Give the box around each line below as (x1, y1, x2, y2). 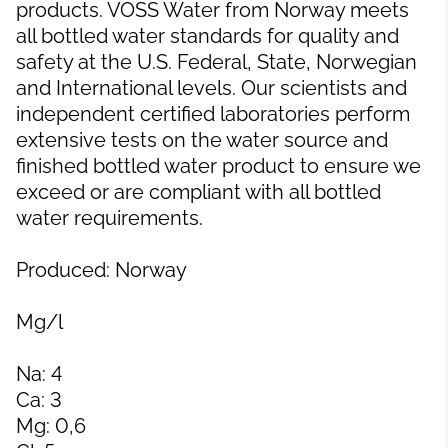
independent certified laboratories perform (16, 102, 410, 127)
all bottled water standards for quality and (16, 24, 399, 49)
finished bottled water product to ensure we (16, 154, 421, 179)
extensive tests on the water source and (16, 128, 388, 153)
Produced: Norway (16, 258, 187, 283)
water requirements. (16, 206, 203, 231)
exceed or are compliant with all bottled (16, 180, 381, 205)
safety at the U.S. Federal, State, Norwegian (16, 50, 417, 75)
